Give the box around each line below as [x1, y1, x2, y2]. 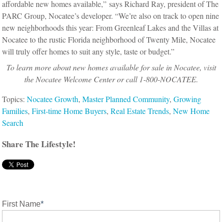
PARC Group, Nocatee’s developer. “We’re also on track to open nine [2, 10, 220, 21]
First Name [2, 200, 41, 209]
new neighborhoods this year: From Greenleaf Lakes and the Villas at [2, 22, 219, 33]
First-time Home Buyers [32, 106, 107, 116]
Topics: [2, 94, 27, 105]
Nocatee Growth [27, 94, 79, 105]
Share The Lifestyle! [2, 138, 76, 151]
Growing [173, 94, 202, 105]
